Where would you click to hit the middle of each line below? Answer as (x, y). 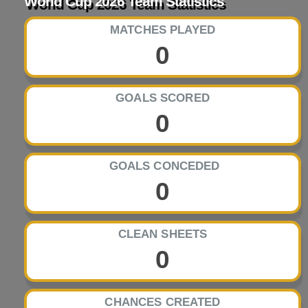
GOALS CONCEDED (163, 166)
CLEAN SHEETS (163, 234)
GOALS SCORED (163, 98)
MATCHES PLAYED (163, 30)
